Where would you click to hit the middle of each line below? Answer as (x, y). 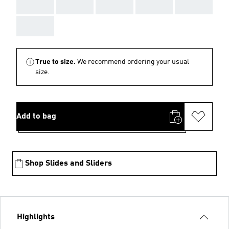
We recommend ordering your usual (133, 62)
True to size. (55, 62)
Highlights (36, 217)
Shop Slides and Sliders (68, 164)
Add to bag (36, 117)
